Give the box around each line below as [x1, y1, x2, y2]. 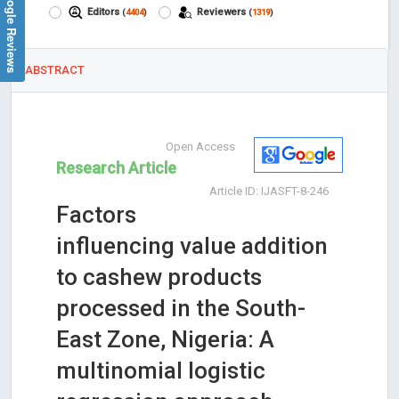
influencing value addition [56, 232, 328, 259]
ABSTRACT [25, 62, 85, 77]
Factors [56, 200, 136, 228]
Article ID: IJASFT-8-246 [209, 183, 329, 198]
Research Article [56, 158, 176, 177]
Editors [85, 5, 123, 18]
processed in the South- [56, 294, 305, 322]
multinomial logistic [56, 356, 265, 384]
